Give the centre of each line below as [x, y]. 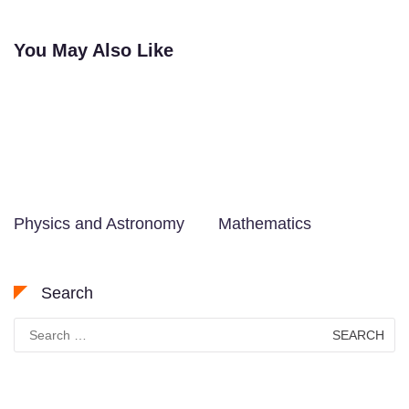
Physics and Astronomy [99, 223]
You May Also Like [94, 51]
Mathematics [265, 223]
